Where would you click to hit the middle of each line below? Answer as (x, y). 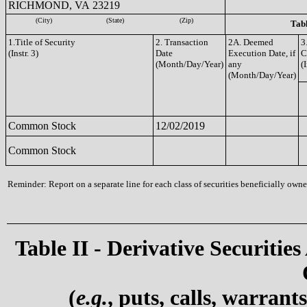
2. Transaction (182, 42)
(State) (115, 20)
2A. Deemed (251, 42)
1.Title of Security (42, 42)
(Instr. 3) (23, 53)
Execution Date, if (262, 53)
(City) (44, 20)
